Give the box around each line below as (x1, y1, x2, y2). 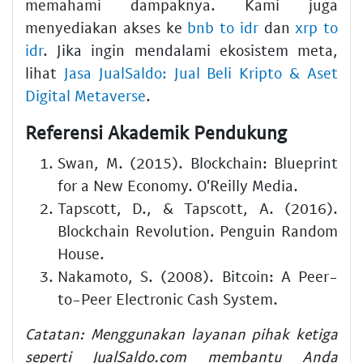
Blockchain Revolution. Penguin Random (58, 221, 338, 241)
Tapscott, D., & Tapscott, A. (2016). (58, 199, 338, 218)
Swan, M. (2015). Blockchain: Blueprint (58, 153, 338, 173)
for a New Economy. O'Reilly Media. (58, 176, 298, 195)
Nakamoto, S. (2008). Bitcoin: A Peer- (58, 267, 338, 286)
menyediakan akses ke (25, 17, 188, 36)
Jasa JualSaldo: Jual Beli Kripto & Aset (63, 62, 339, 82)
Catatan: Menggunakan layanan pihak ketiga (25, 324, 338, 344)
